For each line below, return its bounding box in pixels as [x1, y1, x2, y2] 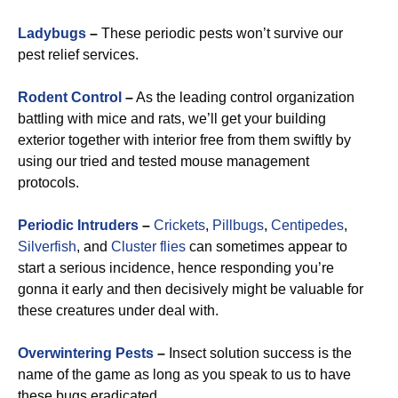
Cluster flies [111, 239, 186, 254]
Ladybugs [18, 26, 86, 41]
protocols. [18, 175, 79, 190]
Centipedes [271, 218, 344, 233]
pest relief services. [18, 47, 139, 62]
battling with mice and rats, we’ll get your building [18, 111, 326, 126]
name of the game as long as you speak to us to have [18, 367, 351, 382]
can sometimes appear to [186, 239, 347, 254]
